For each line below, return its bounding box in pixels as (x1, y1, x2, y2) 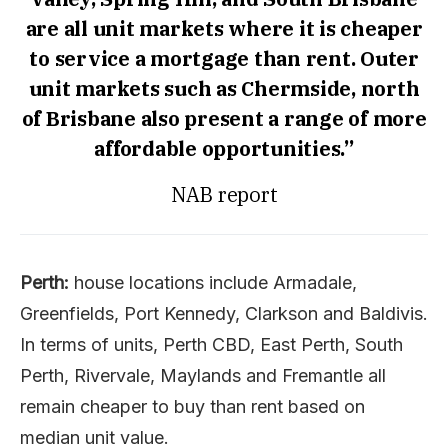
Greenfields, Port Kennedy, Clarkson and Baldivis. (20, 302, 428, 324)
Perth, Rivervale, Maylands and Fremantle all (20, 364, 386, 386)
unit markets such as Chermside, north (28, 74, 420, 102)
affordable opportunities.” (94, 134, 354, 162)
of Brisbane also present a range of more (21, 104, 427, 132)
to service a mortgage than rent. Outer (29, 44, 419, 72)
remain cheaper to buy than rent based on (20, 395, 365, 417)
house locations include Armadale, (69, 271, 357, 293)
